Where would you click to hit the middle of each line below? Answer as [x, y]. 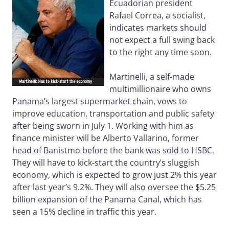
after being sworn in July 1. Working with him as [103, 126]
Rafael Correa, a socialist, [157, 16]
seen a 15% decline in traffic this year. [84, 212]
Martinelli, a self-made [152, 77]
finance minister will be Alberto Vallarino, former [106, 138]
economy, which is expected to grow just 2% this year [114, 175]
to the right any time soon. [161, 52]
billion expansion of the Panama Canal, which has [107, 200]
